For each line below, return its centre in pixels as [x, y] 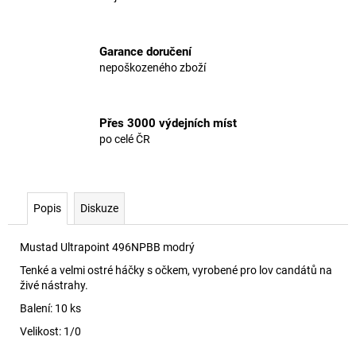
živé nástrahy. [54, 285]
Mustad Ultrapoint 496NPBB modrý [107, 247]
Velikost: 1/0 [50, 331]
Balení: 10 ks [50, 308]
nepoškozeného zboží [153, 68]
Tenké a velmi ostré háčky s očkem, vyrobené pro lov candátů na [176, 270]
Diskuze [99, 208]
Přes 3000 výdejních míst [168, 124]
